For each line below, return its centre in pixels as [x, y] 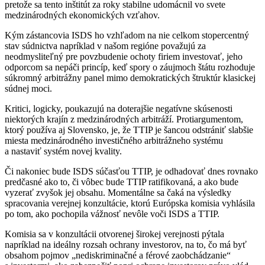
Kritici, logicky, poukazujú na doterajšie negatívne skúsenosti [119, 108]
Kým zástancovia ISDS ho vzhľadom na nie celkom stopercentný [127, 35]
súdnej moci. [28, 88]
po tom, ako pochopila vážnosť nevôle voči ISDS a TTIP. [112, 214]
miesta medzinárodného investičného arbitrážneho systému [114, 140]
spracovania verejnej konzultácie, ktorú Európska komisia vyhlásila [130, 203]
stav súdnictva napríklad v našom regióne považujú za [105, 46]
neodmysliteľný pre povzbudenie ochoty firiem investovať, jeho [124, 56]
